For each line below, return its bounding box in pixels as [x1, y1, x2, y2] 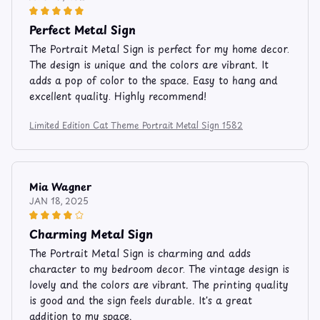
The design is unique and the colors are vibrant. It [29, 56, 269, 72]
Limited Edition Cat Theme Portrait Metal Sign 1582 [29, 118, 243, 131]
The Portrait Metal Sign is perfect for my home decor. [29, 41, 289, 56]
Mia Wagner [29, 179, 91, 194]
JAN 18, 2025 [29, 194, 89, 207]
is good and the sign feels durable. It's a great [29, 292, 252, 308]
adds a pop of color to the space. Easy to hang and [29, 72, 278, 88]
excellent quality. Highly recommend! [29, 88, 206, 104]
